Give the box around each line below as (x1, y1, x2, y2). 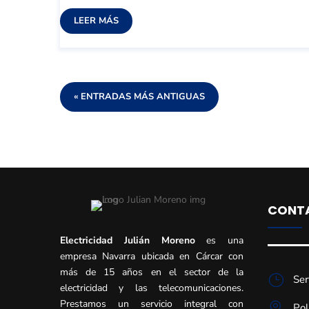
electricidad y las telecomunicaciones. (60, 281, 244, 295)
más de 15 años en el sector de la (60, 266, 244, 279)
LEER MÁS (74, 14, 119, 28)
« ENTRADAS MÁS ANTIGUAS (74, 90, 205, 103)
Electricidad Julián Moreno (60, 234, 195, 248)
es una (195, 234, 244, 248)
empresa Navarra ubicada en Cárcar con (60, 250, 244, 263)
